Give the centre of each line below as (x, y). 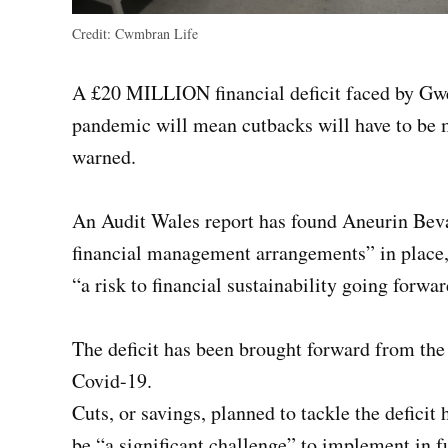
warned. (104, 157)
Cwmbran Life (154, 34)
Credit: (91, 34)
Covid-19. (112, 381)
